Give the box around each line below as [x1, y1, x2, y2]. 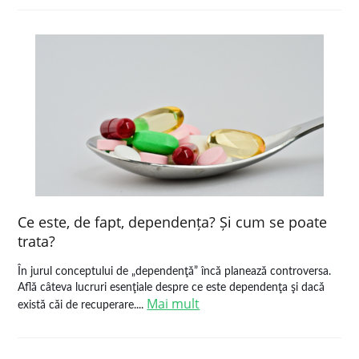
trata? [18, 232, 56, 251]
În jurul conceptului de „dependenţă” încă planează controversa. [18, 266, 332, 277]
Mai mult [147, 295, 200, 313]
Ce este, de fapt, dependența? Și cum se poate [18, 212, 328, 232]
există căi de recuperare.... [18, 300, 147, 311]
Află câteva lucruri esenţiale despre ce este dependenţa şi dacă [18, 282, 325, 293]
